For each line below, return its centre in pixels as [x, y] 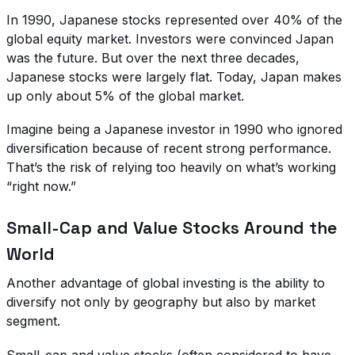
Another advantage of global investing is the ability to [166, 283]
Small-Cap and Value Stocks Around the [172, 228]
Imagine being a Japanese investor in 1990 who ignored [174, 130]
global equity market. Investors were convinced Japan [170, 38]
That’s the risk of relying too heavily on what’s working [171, 168]
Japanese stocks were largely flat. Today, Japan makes [174, 76]
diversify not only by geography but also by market [161, 302]
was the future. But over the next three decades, [153, 57]
